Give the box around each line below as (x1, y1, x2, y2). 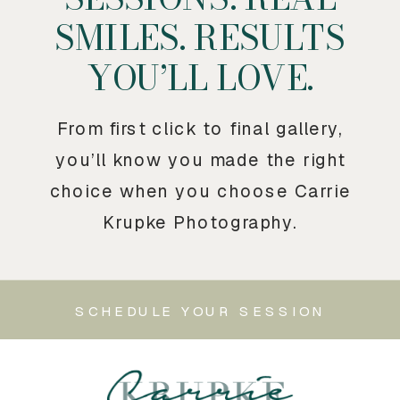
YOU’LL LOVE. (87, 52, 313, 104)
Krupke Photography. (102, 211, 298, 234)
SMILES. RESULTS (54, 12, 346, 63)
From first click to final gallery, (56, 117, 344, 140)
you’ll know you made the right (54, 148, 346, 171)
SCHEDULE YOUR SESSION (75, 301, 325, 320)
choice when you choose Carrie (49, 179, 351, 203)
